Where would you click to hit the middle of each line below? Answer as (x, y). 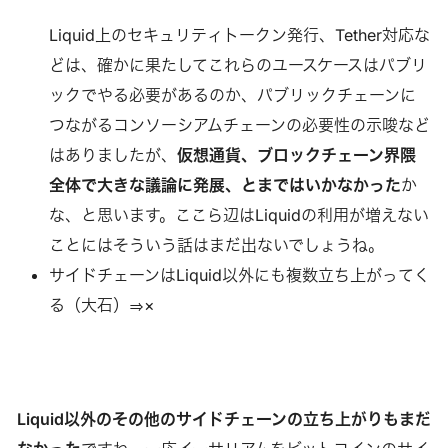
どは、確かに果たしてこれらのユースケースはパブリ (237, 64)
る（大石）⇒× (101, 304)
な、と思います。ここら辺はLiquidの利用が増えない (238, 214)
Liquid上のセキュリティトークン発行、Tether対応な (239, 34)
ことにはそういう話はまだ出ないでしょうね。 (216, 244)
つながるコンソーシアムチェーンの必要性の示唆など (239, 124)
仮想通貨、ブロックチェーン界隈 (296, 154)
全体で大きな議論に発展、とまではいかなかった (224, 184)
